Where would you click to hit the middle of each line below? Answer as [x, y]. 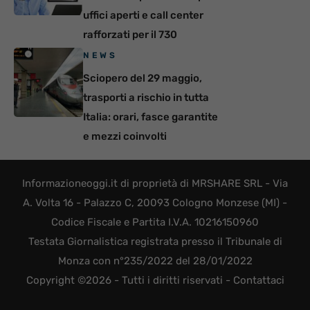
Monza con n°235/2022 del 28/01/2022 [155, 261]
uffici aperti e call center [143, 16]
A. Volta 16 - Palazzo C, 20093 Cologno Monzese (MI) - [155, 203]
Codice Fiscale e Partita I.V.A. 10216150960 [155, 222]
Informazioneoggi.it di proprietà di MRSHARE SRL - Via [155, 184]
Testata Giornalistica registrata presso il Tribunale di [155, 242]
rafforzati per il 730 [130, 35]
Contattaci [258, 281]
